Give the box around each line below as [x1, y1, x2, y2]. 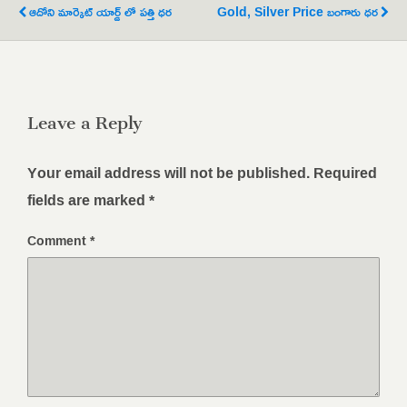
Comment [27, 227, 90, 253]
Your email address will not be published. [27, 158, 310, 186]
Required [313, 158, 377, 186]
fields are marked [27, 185, 149, 213]
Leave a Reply [27, 94, 143, 141]
